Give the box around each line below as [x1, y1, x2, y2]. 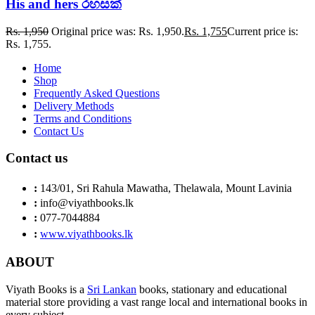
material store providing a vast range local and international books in [6, 295, 307, 308]
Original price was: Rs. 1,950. [51, 25, 184, 37]
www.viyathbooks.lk [40, 228, 133, 240]
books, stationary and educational [136, 283, 287, 295]
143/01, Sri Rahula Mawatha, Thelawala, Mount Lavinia [40, 182, 292, 195]
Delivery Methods [34, 99, 114, 112]
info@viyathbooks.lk [40, 197, 134, 210]
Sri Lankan [87, 283, 136, 295]
